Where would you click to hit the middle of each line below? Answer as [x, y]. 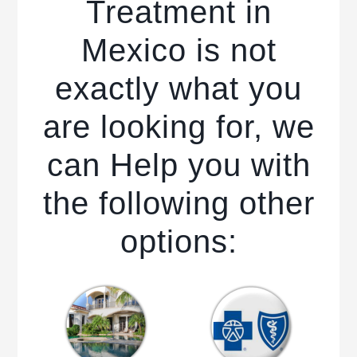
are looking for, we [178, 127]
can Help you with [178, 165]
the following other [178, 203]
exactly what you [178, 88]
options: [178, 241]
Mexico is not [178, 50]
